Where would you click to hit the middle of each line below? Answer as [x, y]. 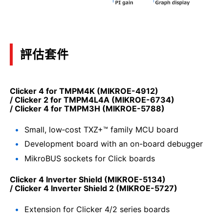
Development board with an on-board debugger [114, 144]
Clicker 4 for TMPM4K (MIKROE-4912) [84, 91]
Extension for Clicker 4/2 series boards [97, 209]
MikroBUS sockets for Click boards [90, 159]
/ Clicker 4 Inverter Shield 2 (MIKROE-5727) [94, 188]
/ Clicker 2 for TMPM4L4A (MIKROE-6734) [92, 100]
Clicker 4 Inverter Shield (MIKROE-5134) [88, 180]
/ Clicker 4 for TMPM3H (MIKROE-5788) [87, 109]
